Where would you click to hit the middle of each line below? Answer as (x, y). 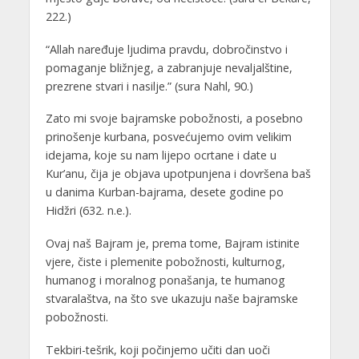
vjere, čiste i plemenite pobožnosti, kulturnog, (165, 262)
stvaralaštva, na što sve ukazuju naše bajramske (171, 299)
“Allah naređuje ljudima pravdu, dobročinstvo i (166, 49)
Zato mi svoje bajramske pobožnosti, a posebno (174, 119)
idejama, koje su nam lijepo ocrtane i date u (161, 155)
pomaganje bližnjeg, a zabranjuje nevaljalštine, (169, 67)
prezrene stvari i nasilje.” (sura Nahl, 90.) (149, 86)
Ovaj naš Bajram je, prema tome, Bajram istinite (172, 244)
